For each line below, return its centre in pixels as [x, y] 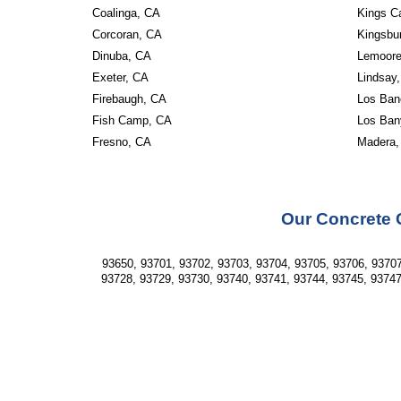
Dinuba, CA [121, 56]
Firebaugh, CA [129, 99]
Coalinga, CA [126, 13]
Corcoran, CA [127, 34]
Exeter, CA [120, 77]
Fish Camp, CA [132, 120]
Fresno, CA [121, 142]
